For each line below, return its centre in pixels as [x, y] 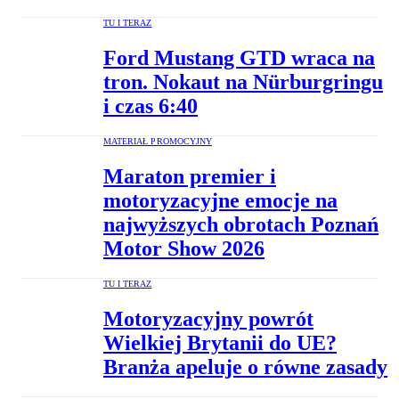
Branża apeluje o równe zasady [245, 366]
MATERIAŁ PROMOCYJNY [158, 142]
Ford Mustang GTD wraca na [239, 58]
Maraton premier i [190, 176]
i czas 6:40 [151, 106]
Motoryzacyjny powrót [208, 318]
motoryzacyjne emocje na [220, 200]
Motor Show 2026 [184, 248]
